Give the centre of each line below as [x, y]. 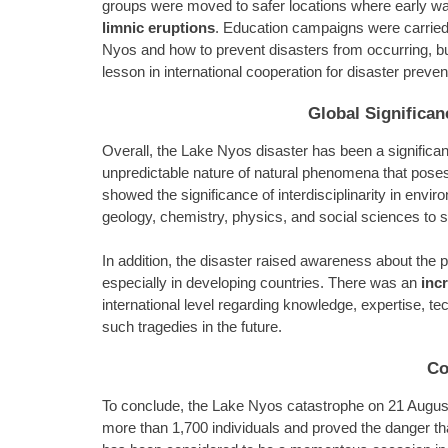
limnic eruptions [158, 27]
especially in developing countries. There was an [261, 282]
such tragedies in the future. [192, 326]
